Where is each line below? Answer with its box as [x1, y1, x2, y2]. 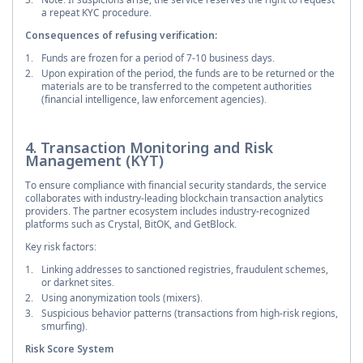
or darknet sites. [41, 275, 114, 289]
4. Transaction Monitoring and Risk [25, 137, 273, 157]
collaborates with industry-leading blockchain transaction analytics [25, 190, 323, 205]
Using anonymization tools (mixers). [41, 290, 203, 305]
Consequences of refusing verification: [25, 28, 217, 42]
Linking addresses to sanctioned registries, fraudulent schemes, [41, 262, 328, 276]
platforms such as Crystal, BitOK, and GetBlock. [25, 216, 237, 231]
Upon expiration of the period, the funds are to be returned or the [41, 66, 335, 80]
